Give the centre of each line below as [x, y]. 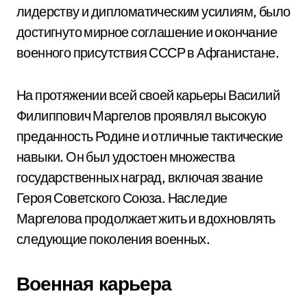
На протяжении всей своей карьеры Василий [148, 95]
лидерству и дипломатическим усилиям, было [153, 11]
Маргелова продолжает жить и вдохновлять [146, 218]
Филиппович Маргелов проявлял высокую [142, 115]
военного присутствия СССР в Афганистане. [148, 52]
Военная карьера [94, 283]
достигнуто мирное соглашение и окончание [147, 32]
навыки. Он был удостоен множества [126, 157]
